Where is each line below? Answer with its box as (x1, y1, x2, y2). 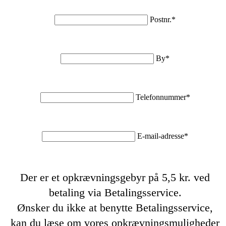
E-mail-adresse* (137, 131, 188, 140)
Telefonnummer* (135, 92, 190, 101)
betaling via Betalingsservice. (48, 186, 182, 199)
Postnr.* (150, 15, 176, 24)
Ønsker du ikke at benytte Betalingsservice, (17, 201, 213, 214)
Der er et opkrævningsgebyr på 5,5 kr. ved (20, 171, 210, 184)
